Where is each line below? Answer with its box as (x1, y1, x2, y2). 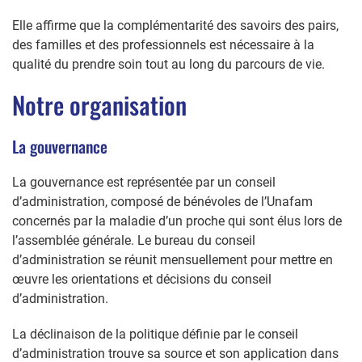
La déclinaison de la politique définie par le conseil (12, 326, 298, 342)
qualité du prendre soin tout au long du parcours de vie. (12, 56, 328, 72)
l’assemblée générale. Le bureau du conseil (12, 232, 255, 248)
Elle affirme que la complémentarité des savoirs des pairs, (12, 17, 339, 33)
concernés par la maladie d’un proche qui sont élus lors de (12, 213, 342, 229)
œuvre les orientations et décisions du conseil (12, 271, 271, 287)
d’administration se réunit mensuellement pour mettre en (12, 251, 333, 267)
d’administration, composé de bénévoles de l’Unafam (12, 193, 313, 209)
